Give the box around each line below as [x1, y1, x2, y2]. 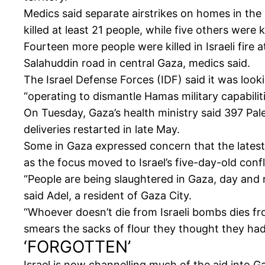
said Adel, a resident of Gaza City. [24, 189, 192, 202]
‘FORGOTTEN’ [24, 237, 131, 257]
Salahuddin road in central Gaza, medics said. [24, 57, 250, 70]
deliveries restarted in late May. [24, 123, 180, 136]
